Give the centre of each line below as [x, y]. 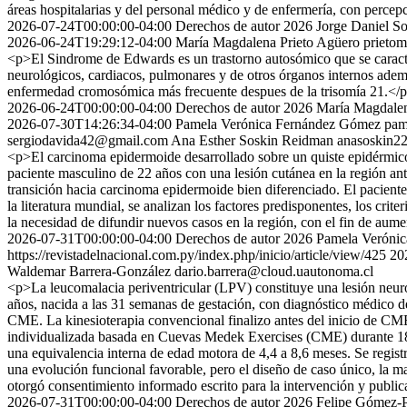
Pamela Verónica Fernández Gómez [278, 124]
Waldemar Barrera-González [89, 271]
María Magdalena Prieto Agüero [268, 42]
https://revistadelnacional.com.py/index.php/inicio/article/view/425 [197, 255]
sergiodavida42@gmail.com [88, 140]
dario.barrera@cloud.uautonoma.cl [274, 271]
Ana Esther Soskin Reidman [252, 140]
